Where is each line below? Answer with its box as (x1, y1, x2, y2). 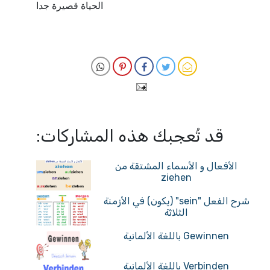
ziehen (161, 172, 192, 183)
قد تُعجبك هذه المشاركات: (36, 126, 223, 146)
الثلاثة (165, 207, 189, 218)
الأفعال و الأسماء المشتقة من (115, 160, 238, 172)
